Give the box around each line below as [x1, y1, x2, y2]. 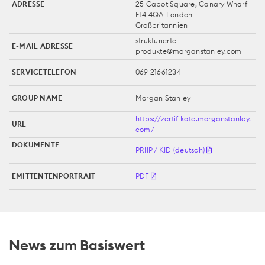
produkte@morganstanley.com [135, 46, 242, 56]
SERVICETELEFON [12, 67, 77, 76]
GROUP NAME [12, 93, 63, 102]
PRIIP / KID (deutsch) [135, 145, 207, 154]
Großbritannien [135, 20, 188, 30]
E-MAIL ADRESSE [12, 41, 73, 50]
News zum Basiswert [9, 235, 145, 254]
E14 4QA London [135, 9, 193, 19]
